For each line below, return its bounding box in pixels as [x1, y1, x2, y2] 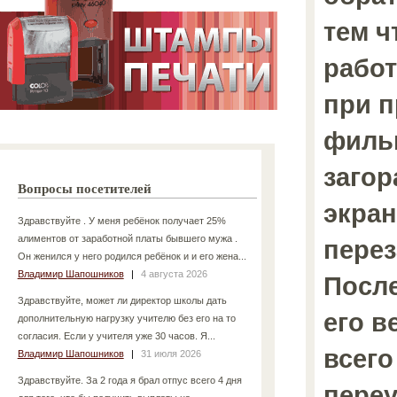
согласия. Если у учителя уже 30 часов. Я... [17, 330, 215, 341]
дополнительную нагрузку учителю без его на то [17, 312, 236, 323]
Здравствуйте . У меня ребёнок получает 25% [17, 214, 226, 226]
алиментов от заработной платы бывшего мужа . [17, 232, 237, 244]
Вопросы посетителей [18, 181, 152, 196]
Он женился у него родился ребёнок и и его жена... [17, 250, 246, 261]
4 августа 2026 [140, 268, 207, 279]
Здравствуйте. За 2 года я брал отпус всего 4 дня [17, 374, 242, 385]
